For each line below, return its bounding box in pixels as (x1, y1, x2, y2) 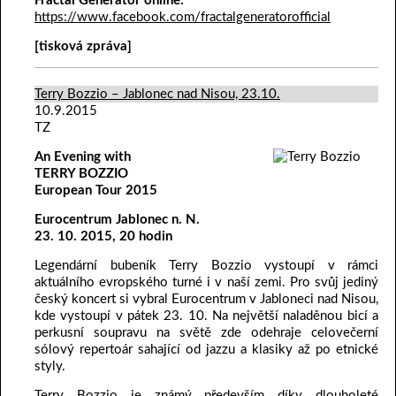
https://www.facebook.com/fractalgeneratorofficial (34, 10, 331, 24)
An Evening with (34, 149, 131, 164)
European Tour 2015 (34, 183, 157, 197)
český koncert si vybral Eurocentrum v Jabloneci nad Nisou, (34, 292, 378, 306)
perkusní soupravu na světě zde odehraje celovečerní (34, 325, 378, 339)
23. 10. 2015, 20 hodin (34, 229, 172, 243)
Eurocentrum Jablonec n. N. (34, 212, 200, 226)
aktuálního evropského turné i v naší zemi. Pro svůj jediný (34, 275, 378, 289)
